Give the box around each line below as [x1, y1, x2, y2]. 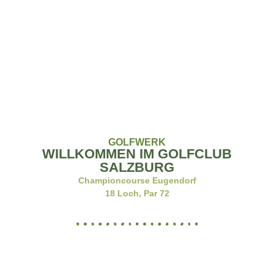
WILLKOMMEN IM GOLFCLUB [42, 146, 232, 161]
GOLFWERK [108, 137, 166, 147]
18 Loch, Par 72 [105, 188, 169, 198]
